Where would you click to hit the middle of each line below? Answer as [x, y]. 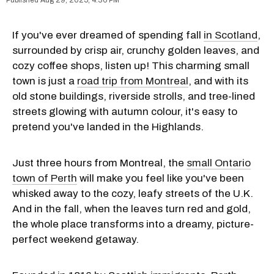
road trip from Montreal [133, 81]
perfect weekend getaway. [76, 239]
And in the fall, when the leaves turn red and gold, [131, 209]
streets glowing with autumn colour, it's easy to [125, 111]
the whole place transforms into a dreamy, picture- [133, 224]
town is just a [45, 81]
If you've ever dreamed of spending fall [108, 35]
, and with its [218, 81]
